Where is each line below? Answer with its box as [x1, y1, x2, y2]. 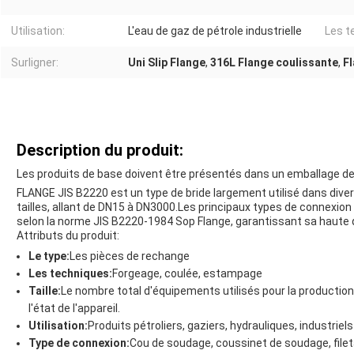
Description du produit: [17, 141, 183, 160]
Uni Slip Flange [128, 56, 205, 70]
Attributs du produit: [17, 229, 119, 243]
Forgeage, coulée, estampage [112, 267, 262, 281]
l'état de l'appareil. [28, 302, 120, 315]
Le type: [28, 250, 70, 263]
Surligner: [11, 56, 58, 70]
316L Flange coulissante [210, 56, 338, 70]
